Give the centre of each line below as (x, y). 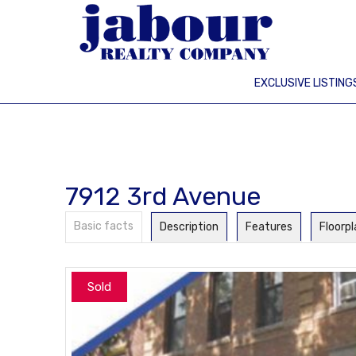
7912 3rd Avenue (163, 196)
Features (269, 227)
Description (189, 227)
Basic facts (104, 226)
